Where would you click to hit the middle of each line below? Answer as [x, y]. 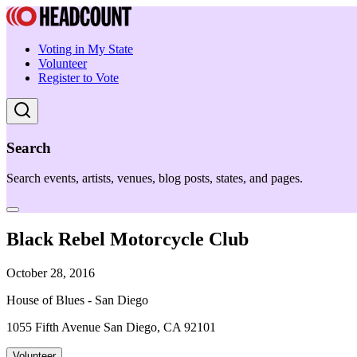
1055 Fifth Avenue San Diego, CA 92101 [111, 328]
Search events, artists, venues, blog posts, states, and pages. [155, 178]
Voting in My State [86, 49]
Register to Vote [78, 78]
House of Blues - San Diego [77, 300]
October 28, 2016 [51, 273]
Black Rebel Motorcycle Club [127, 239]
